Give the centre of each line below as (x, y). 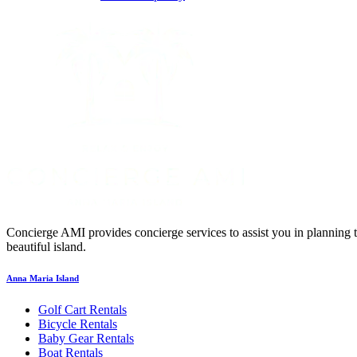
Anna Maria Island (43, 279)
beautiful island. (46, 246)
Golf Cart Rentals (82, 310)
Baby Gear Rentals (86, 339)
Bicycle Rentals (78, 324)
